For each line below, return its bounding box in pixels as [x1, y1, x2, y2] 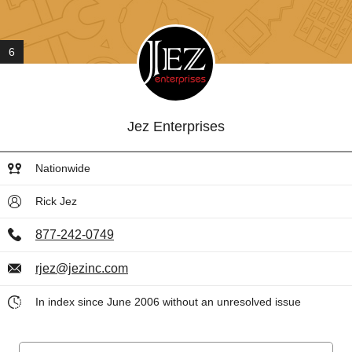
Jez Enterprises [127, 119, 225, 134]
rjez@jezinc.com [35, 262, 128, 275]
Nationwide [35, 162, 90, 174]
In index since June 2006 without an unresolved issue [35, 295, 301, 308]
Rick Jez [35, 195, 77, 207]
